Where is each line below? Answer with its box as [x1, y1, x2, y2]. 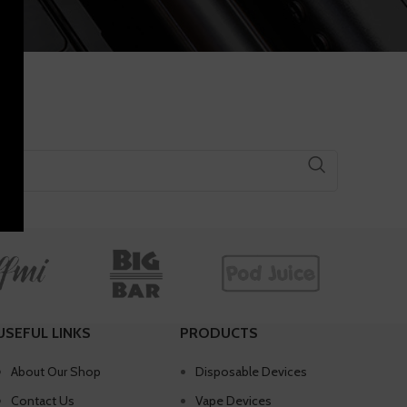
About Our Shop [10, 363, 101, 381]
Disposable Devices [195, 363, 308, 381]
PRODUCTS [180, 324, 259, 342]
